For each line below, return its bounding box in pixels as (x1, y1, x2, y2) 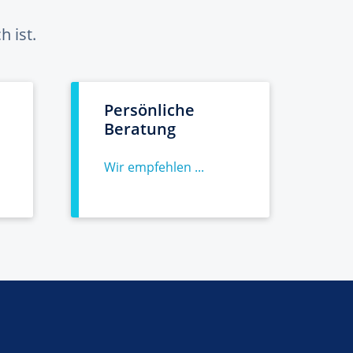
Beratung (104, 118, 176, 139)
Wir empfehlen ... (104, 158, 204, 176)
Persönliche (104, 99, 195, 121)
